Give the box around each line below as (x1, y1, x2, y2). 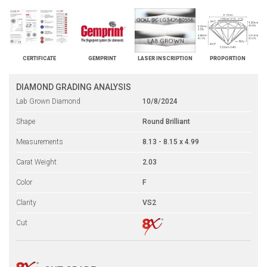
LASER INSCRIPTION (137, 55, 193, 62)
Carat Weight (16, 158, 57, 167)
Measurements (16, 138, 63, 147)
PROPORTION (210, 55, 246, 62)
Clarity (16, 198, 36, 207)
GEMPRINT (88, 55, 116, 62)
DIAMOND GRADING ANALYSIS (16, 82, 131, 92)
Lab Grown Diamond (16, 97, 80, 106)
